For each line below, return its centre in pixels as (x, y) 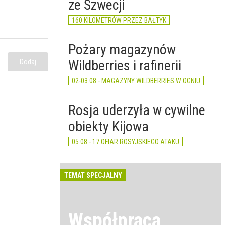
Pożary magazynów (122, 49)
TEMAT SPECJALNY (93, 175)
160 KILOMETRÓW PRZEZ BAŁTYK (119, 20)
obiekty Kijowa (108, 126)
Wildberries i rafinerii (125, 66)
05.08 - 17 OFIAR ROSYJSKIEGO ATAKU (126, 142)
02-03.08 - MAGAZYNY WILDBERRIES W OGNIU (136, 81)
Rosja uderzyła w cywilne (137, 110)
